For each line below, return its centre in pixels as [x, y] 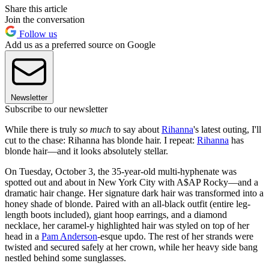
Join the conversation [45, 19]
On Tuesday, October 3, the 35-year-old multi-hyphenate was [121, 171]
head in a [23, 236]
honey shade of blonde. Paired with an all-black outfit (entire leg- [128, 204]
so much [95, 129]
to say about [136, 129]
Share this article [36, 8]
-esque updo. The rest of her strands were [175, 236]
